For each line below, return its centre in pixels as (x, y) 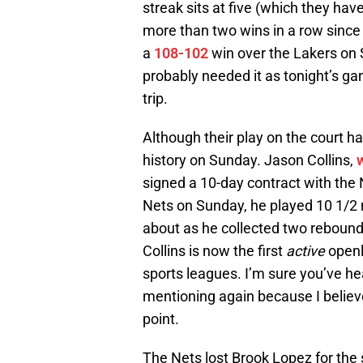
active (307, 251)
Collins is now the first (214, 251)
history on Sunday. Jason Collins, (250, 160)
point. (161, 319)
